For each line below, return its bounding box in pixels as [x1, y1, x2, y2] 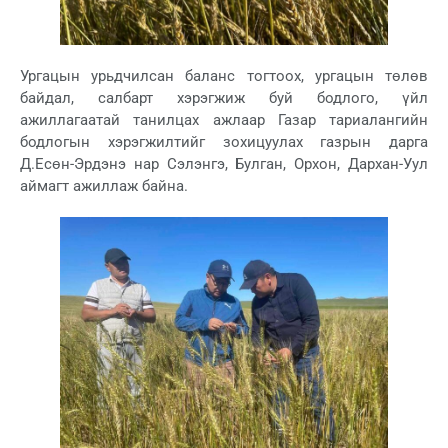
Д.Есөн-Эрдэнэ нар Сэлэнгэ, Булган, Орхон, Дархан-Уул [20, 155, 428, 174]
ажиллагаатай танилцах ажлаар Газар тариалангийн [20, 111, 428, 130]
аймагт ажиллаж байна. [20, 177, 188, 196]
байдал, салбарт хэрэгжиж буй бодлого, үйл [20, 89, 428, 108]
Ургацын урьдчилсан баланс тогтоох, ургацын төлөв [20, 67, 428, 86]
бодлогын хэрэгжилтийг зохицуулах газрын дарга [20, 133, 428, 152]
